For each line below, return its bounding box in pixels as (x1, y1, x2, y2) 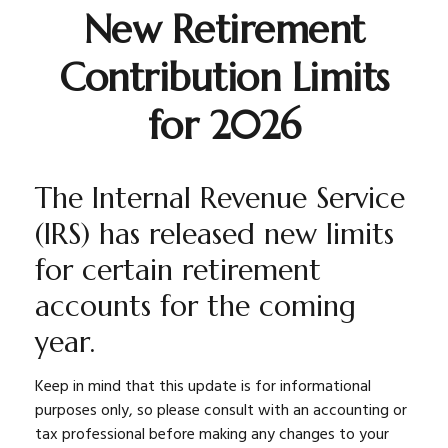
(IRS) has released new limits (35, 216, 394, 252)
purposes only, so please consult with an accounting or (35, 398, 407, 424)
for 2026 (147, 102, 301, 150)
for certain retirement (35, 252, 321, 288)
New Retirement (83, 6, 365, 54)
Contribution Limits (59, 54, 389, 102)
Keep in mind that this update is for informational (35, 374, 371, 400)
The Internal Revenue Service (35, 180, 405, 216)
